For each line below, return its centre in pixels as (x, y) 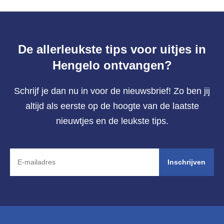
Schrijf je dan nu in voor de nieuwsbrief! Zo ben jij (112, 91)
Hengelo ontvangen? (112, 65)
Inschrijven (186, 162)
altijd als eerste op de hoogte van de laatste (112, 106)
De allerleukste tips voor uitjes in (112, 49)
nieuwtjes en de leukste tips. (112, 121)
